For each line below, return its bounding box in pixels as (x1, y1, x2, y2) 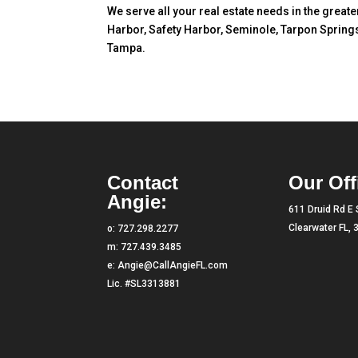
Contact (107, 171, 179, 193)
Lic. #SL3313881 (107, 277, 181, 289)
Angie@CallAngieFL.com (117, 259, 229, 271)
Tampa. (107, 41, 146, 54)
